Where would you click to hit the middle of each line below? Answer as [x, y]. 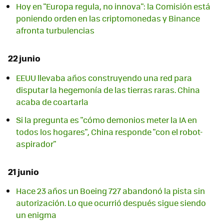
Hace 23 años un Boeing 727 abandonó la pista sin [110, 190]
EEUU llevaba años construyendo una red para [104, 77]
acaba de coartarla [52, 101]
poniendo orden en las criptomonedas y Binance [108, 18]
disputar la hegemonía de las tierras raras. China [108, 89]
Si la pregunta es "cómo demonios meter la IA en [106, 119]
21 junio [23, 171]
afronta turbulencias [55, 30]
